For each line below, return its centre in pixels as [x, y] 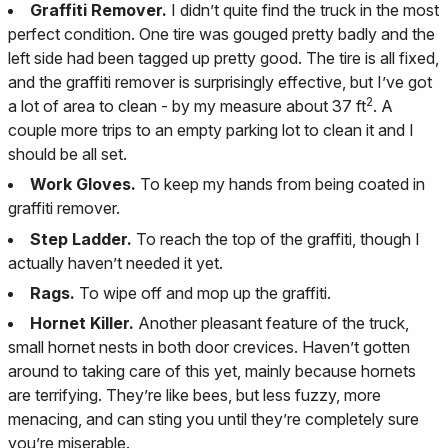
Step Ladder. [81, 238]
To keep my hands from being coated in [280, 184]
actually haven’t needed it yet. [115, 262]
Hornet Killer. [82, 323]
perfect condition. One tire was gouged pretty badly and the [221, 33]
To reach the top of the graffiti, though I [276, 238]
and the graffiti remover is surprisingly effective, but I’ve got [220, 81]
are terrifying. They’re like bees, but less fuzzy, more [194, 395]
